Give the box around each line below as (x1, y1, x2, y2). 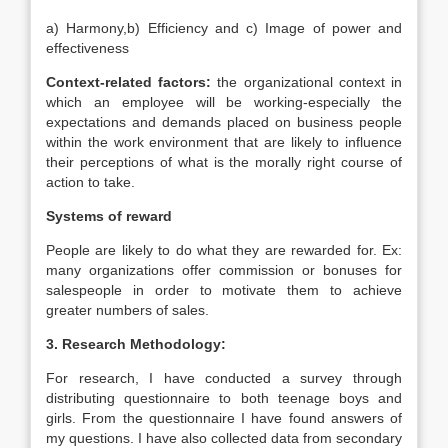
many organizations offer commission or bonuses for (46, 262, 402, 278)
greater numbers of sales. (46, 302, 209, 318)
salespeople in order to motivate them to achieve (46, 282, 402, 298)
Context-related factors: (46, 74, 212, 90)
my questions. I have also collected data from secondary (46, 430, 402, 446)
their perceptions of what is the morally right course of (46, 154, 402, 170)
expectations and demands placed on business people (46, 114, 402, 130)
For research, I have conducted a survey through (46, 370, 402, 386)
